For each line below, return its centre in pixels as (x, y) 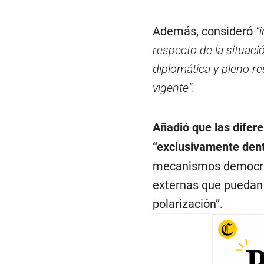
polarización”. (187, 204)
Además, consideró (204, 32)
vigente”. (174, 88)
